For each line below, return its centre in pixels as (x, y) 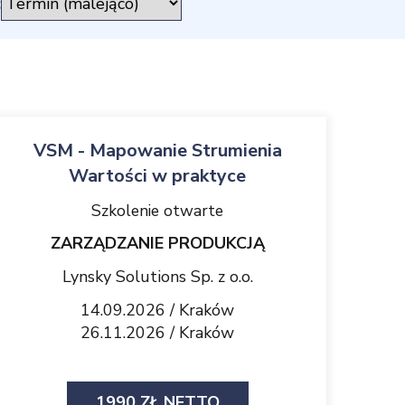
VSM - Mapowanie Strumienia (157, 151)
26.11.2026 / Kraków (157, 333)
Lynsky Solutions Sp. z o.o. (157, 277)
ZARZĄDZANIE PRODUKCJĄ (157, 243)
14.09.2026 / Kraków (157, 310)
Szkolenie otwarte (157, 211)
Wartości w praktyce (157, 176)
